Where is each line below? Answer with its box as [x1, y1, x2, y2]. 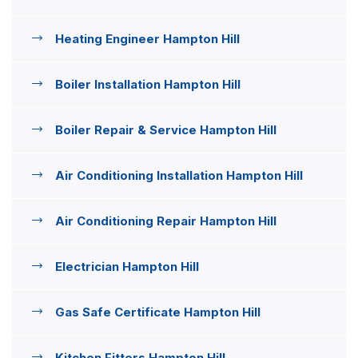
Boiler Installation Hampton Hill [55, 76, 241, 92]
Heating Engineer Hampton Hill [55, 30, 240, 46]
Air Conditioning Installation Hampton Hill [55, 167, 303, 183]
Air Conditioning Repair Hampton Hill [55, 213, 276, 229]
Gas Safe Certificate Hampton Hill [55, 304, 261, 320]
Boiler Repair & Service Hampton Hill [55, 121, 276, 137]
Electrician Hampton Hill [55, 258, 199, 274]
